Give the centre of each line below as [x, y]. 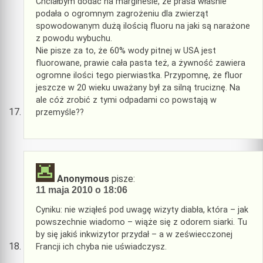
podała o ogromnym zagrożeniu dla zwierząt [122, 14]
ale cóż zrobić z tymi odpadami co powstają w [126, 100]
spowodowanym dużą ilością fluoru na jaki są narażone [143, 26]
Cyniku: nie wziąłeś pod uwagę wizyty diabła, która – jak [142, 210]
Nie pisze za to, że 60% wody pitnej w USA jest [126, 50]
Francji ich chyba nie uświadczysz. [101, 247]
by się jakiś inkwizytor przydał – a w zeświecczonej [134, 235]
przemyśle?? [60, 112]
